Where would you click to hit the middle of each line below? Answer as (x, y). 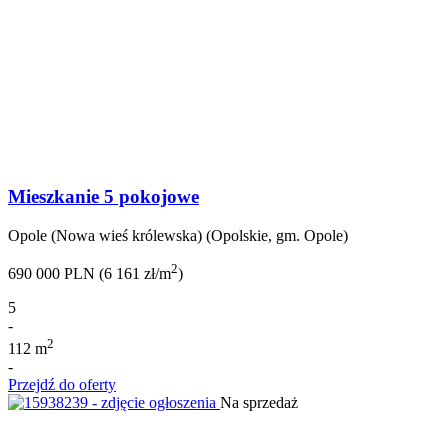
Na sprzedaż (259, 402)
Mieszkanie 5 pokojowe (103, 197)
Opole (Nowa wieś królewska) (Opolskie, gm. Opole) (178, 236)
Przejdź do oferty (62, 384)
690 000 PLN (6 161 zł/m (89, 274)
